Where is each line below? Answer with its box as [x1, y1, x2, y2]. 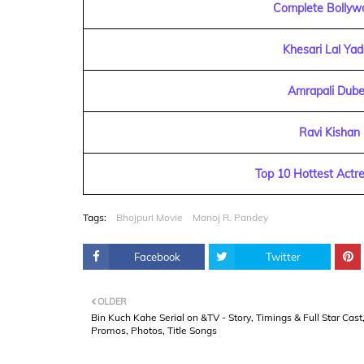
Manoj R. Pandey [193, 211, 268, 223]
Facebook [133, 250, 180, 263]
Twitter [265, 250, 301, 263]
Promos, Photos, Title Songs [91, 324, 217, 336]
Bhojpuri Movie [116, 211, 183, 223]
